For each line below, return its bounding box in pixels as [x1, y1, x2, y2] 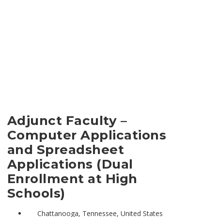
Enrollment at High [7, 170, 138, 186]
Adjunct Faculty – [7, 112, 127, 128]
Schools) [7, 185, 65, 201]
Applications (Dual [7, 156, 133, 172]
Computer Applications [7, 127, 167, 143]
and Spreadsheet [7, 141, 124, 157]
